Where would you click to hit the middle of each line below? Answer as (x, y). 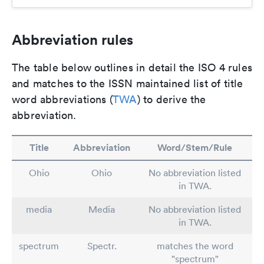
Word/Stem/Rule (195, 148)
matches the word (195, 246)
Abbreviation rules (72, 40)
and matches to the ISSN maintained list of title (128, 84)
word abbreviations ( (62, 100)
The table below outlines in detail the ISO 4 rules (132, 68)
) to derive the (171, 100)
